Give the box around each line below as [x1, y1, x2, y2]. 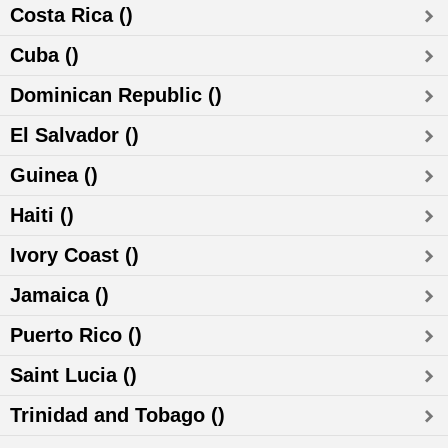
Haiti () [10, 204, 74, 226]
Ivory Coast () [10, 244, 139, 266]
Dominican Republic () [10, 84, 222, 106]
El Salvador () [10, 124, 139, 146]
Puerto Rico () [10, 324, 142, 346]
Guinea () [10, 164, 98, 186]
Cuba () [10, 44, 79, 66]
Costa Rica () [10, 4, 133, 26]
